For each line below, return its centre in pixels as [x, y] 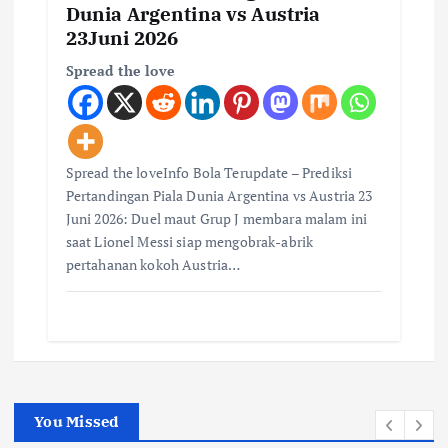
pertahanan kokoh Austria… [153, 265]
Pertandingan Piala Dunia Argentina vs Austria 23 [219, 196]
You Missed [76, 422]
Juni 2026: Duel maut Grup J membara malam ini [216, 219]
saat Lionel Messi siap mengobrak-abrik [189, 242]
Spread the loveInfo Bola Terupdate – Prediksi [209, 173]
